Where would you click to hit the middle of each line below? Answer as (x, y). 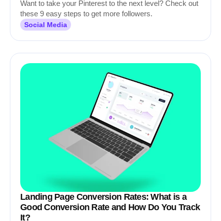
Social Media (46, 25)
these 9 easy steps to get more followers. (86, 14)
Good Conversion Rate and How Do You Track (110, 207)
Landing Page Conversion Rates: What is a (103, 197)
